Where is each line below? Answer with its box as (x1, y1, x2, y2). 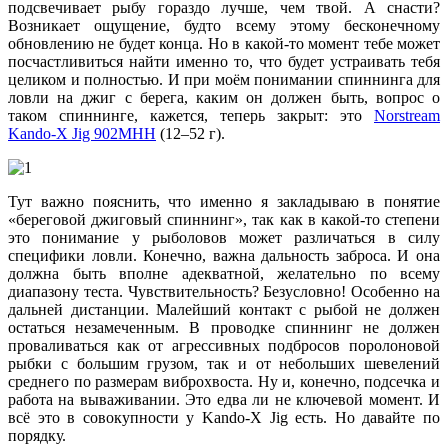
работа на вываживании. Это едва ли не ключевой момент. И (8, 391, 440, 409)
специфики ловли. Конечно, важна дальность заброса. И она (8, 247, 440, 265)
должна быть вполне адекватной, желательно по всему (8, 265, 440, 283)
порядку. (8, 427, 66, 445)
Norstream (374, 107, 440, 125)
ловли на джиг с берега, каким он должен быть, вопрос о (8, 89, 440, 107)
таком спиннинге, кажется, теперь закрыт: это (8, 107, 374, 125)
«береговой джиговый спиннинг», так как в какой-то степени (8, 211, 440, 229)
